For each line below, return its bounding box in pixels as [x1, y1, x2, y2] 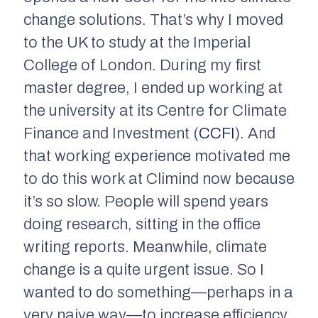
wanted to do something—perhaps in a [23, 283, 293, 301]
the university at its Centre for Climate [23, 102, 287, 119]
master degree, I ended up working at [23, 79, 283, 97]
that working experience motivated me [23, 147, 290, 165]
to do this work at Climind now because [23, 170, 295, 187]
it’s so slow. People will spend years [23, 192, 268, 210]
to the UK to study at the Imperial [23, 33, 251, 51]
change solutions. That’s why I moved [23, 11, 283, 28]
